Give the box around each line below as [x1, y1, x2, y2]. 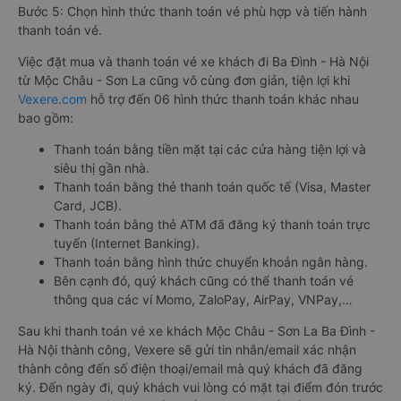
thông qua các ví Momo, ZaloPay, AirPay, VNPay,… [54, 292, 353, 308]
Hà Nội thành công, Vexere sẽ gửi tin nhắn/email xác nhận [18, 342, 356, 358]
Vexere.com [18, 91, 87, 107]
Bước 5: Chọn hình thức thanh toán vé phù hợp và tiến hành [18, 4, 367, 20]
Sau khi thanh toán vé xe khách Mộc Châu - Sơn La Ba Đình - [18, 323, 375, 339]
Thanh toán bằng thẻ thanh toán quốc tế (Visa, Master [54, 179, 371, 195]
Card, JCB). [54, 198, 122, 214]
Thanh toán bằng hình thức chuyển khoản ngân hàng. [54, 254, 368, 270]
